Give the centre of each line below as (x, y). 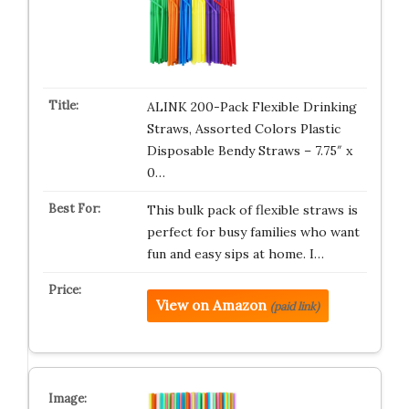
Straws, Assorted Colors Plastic (243, 129)
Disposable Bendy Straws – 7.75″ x (249, 151)
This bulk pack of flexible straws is (252, 210)
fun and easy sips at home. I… (235, 254)
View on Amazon (211, 305)
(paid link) (294, 306)
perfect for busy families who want (253, 232)
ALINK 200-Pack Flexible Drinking (252, 107)
